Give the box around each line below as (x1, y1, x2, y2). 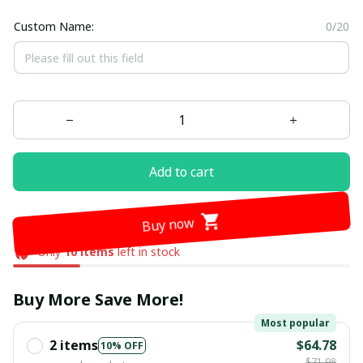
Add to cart (149, 162, 214, 181)
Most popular (261, 316, 330, 331)
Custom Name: (14, 19, 97, 35)
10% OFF (100, 338, 143, 352)
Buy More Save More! (13, 288, 183, 311)
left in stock (113, 244, 180, 260)
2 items (49, 336, 98, 355)
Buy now (141, 214, 194, 233)
